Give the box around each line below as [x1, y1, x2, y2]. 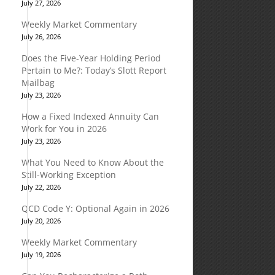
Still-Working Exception [21, 169, 116, 180]
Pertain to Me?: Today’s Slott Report [21, 64, 166, 76]
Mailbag [21, 77, 55, 88]
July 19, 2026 [21, 250, 61, 259]
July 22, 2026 [21, 182, 61, 192]
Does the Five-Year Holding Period [21, 52, 161, 64]
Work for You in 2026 [21, 123, 107, 134]
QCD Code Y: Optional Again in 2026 [21, 203, 169, 214]
